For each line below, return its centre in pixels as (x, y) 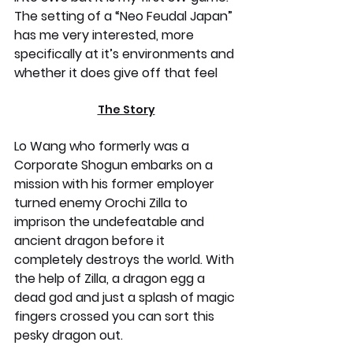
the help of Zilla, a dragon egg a (111, 279)
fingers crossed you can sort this (116, 317)
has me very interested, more (106, 35)
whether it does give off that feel (116, 73)
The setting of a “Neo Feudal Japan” (125, 17)
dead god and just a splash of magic (126, 298)
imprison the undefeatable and (111, 222)
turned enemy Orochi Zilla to (102, 203)
